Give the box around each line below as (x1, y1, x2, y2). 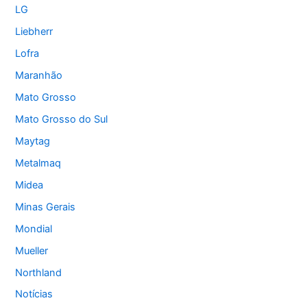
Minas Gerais (15, 200, 76, 213)
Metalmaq (15, 156, 62, 169)
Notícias (15, 288, 53, 301)
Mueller (15, 244, 49, 257)
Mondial (15, 222, 53, 235)
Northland (15, 266, 62, 279)
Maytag (15, 134, 51, 147)
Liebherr (15, 25, 53, 38)
